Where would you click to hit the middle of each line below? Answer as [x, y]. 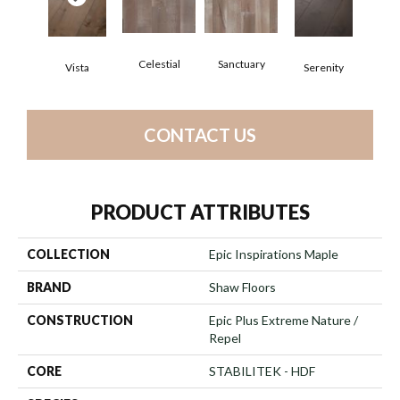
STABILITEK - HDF [262, 371]
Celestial [159, 64]
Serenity [323, 67]
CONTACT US [200, 135]
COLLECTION [68, 254]
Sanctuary [241, 64]
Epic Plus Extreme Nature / [283, 320]
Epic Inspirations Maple [274, 254]
